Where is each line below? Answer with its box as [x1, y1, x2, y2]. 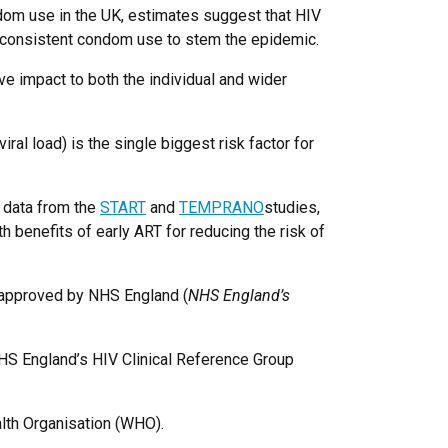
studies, [264, 198, 320, 218]
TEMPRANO [179, 198, 264, 218]
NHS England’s [188, 286, 290, 306]
